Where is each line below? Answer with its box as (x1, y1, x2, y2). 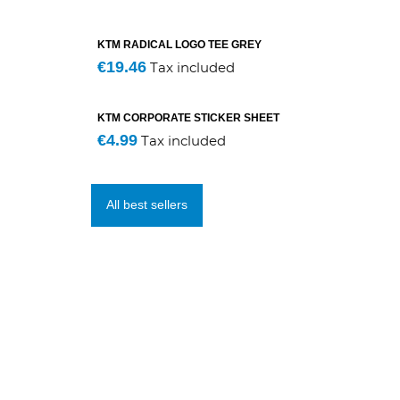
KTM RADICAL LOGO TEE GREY (97, 38, 262, 51)
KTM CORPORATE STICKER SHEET (97, 112, 279, 124)
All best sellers (105, 197, 187, 212)
